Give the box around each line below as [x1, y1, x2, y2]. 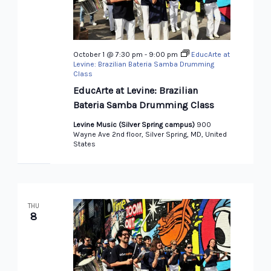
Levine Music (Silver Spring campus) [73, 120, 197, 129]
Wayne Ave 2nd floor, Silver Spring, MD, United [73, 129, 227, 139]
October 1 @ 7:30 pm [73, 50, 143, 59]
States [73, 139, 96, 148]
